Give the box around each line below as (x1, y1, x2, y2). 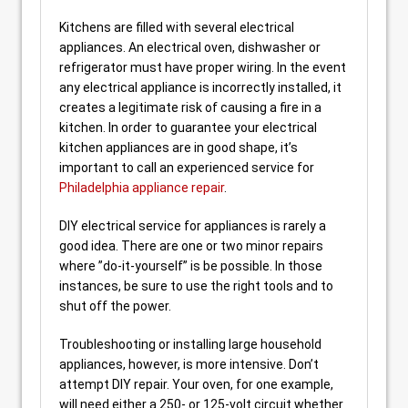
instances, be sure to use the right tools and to (59, 279, 333, 293)
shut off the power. (59, 299, 171, 313)
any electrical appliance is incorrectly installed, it (59, 80, 342, 95)
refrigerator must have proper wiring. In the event (59, 60, 346, 75)
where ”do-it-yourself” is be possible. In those (59, 259, 322, 273)
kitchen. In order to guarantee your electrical (59, 120, 317, 135)
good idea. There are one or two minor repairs (59, 239, 323, 253)
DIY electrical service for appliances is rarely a (59, 219, 326, 233)
